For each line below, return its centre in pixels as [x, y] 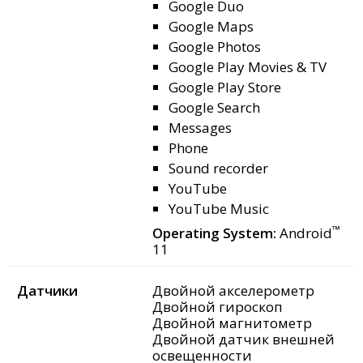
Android [306, 233]
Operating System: [214, 233]
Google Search [214, 108]
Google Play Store [225, 88]
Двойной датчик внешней [243, 340]
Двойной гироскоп [218, 307]
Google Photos [215, 47]
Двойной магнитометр [232, 323]
